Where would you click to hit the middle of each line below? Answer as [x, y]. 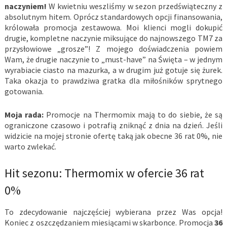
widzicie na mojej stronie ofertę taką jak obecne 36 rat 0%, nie [113, 136]
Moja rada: [24, 115]
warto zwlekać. [30, 147]
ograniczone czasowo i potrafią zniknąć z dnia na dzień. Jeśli [113, 125]
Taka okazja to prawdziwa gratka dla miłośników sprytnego [113, 81]
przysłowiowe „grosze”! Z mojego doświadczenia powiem [113, 49]
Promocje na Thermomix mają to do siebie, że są [133, 115]
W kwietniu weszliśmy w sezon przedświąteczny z [135, 6]
